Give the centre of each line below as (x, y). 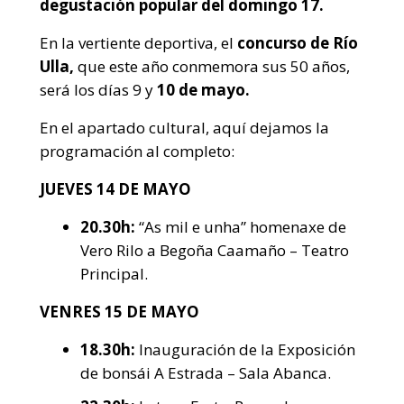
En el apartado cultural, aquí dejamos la (184, 127)
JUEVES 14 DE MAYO (115, 188)
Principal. (114, 273)
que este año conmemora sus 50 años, (214, 66)
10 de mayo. (203, 89)
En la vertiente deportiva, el (138, 42)
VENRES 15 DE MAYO (119, 311)
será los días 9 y (98, 89)
